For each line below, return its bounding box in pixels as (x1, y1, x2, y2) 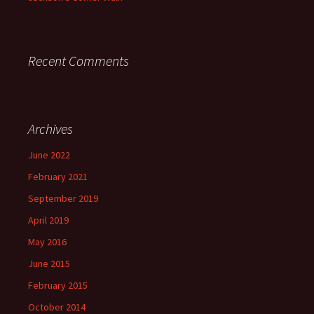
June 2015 (28, 257, 70, 270)
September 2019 (28, 192, 98, 205)
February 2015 (28, 279, 88, 292)
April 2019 (28, 214, 69, 226)
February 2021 (28, 170, 88, 183)
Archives (28, 120, 73, 137)
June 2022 (28, 149, 70, 161)
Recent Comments (28, 52, 129, 69)
